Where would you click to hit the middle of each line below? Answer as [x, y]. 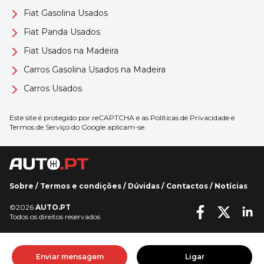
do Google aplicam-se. [108, 127]
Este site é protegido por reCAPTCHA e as [80, 117]
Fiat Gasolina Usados [66, 13]
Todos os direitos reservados [55, 217]
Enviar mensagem [70, 257]
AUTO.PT [53, 207]
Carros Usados [53, 88]
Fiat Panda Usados [62, 32]
